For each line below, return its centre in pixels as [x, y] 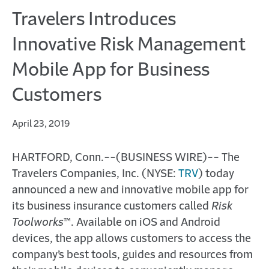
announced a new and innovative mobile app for [130, 190]
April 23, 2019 [41, 124]
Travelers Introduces [94, 20]
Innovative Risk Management [129, 46]
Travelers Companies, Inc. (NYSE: [95, 174]
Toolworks [38, 223]
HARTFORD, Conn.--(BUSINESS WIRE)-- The [126, 158]
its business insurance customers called [112, 207]
